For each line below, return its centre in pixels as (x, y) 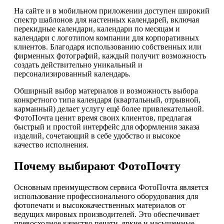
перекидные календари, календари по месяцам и (97, 29)
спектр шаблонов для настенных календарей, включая (106, 20)
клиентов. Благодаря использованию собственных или (108, 47)
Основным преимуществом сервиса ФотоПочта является (111, 187)
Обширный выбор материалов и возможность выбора (106, 91)
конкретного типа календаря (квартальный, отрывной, (107, 100)
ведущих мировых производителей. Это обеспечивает (107, 214)
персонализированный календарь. (72, 74)
